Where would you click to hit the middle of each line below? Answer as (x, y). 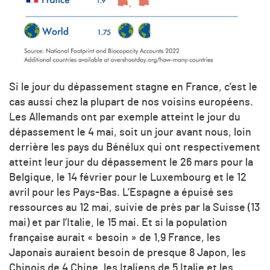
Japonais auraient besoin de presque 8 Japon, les (127, 253)
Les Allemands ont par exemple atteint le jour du (125, 117)
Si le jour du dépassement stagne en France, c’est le (133, 87)
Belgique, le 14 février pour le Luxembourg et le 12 (128, 177)
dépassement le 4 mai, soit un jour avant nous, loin (130, 132)
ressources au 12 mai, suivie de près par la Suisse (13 (134, 208)
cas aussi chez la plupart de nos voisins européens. (131, 102)
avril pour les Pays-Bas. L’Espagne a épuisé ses (121, 193)
